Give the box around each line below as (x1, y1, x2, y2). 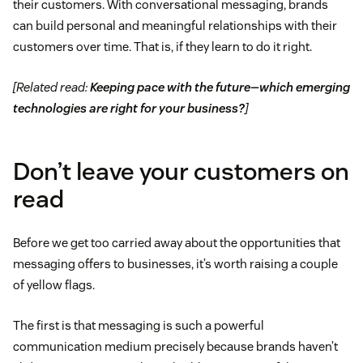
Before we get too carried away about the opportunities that (13, 235, 340, 251)
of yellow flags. (13, 277, 95, 293)
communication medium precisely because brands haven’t (13, 339, 338, 355)
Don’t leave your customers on (13, 156, 349, 188)
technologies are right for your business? (13, 100, 245, 117)
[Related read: (13, 79, 90, 96)
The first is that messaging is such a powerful (13, 318, 264, 334)
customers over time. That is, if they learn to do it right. (13, 39, 312, 55)
